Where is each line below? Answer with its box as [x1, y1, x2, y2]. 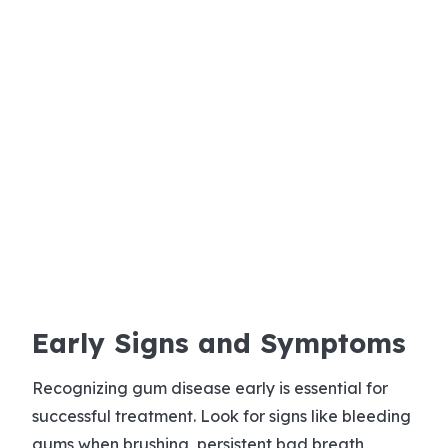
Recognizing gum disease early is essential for [32, 377, 388, 398]
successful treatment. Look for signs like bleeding [32, 405, 411, 426]
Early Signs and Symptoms [32, 325, 406, 360]
